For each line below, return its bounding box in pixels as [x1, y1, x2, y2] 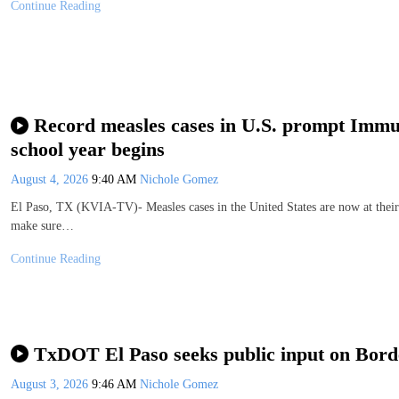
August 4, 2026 [11, 172, 92, 186]
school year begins [11, 137, 165, 160]
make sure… [11, 218, 74, 232]
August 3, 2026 [11, 377, 92, 391]
